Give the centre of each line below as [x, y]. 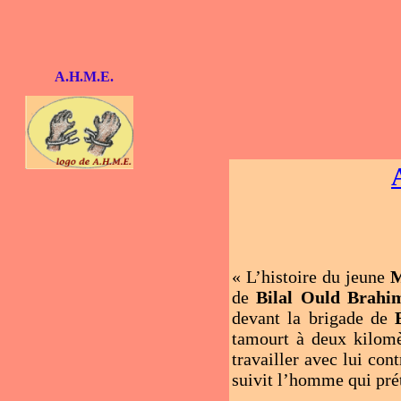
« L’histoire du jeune [311, 277]
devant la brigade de [314, 318]
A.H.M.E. [84, 77]
